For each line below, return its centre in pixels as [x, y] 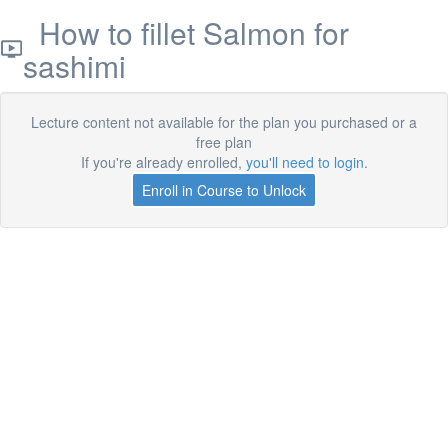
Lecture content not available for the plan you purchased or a [224, 122]
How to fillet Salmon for [186, 32]
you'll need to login [304, 162]
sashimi [75, 65]
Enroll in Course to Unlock [224, 190]
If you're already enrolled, [163, 162]
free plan [224, 142]
